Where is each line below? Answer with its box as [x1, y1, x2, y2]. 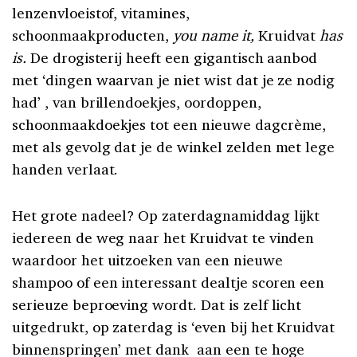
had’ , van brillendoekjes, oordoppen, [12, 92, 261, 112]
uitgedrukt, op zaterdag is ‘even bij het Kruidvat [12, 317, 335, 337]
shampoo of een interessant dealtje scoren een [12, 273, 325, 292]
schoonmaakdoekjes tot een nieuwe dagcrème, [12, 115, 327, 135]
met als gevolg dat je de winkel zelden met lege [12, 137, 335, 157]
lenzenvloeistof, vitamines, [12, 3, 190, 23]
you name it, [173, 25, 258, 45]
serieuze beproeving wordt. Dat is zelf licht [12, 295, 302, 315]
